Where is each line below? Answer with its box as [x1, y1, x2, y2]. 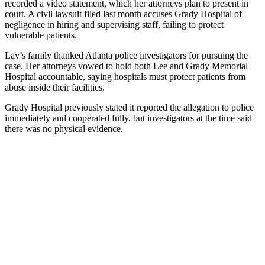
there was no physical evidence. [5, 123, 123, 134]
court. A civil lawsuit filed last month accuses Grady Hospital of [5, 8, 242, 19]
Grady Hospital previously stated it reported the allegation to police [5, 102, 254, 112]
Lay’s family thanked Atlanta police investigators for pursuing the [5, 50, 248, 60]
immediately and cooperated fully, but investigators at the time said [5, 112, 252, 123]
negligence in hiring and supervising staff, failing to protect [5, 19, 224, 30]
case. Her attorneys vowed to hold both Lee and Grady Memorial [5, 60, 248, 71]
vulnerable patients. [5, 30, 77, 40]
